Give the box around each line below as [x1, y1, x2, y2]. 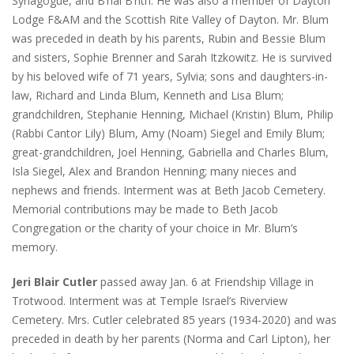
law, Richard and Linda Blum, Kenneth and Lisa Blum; [12, 88, 284, 104]
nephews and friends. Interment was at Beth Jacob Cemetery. [12, 183, 326, 198]
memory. [12, 239, 58, 255]
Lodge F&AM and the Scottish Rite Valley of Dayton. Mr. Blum [12, 12, 329, 28]
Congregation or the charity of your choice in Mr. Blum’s [12, 220, 298, 236]
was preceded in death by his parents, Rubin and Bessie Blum [12, 31, 326, 47]
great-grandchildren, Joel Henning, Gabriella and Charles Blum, [12, 145, 329, 160]
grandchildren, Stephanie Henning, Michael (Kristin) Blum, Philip [12, 107, 333, 122]
